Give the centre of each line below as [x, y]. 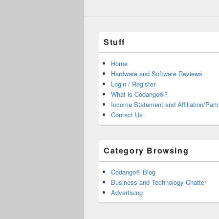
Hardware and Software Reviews [157, 74]
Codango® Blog [133, 172]
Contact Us [127, 115]
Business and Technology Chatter [159, 182]
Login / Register [133, 84]
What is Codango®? [139, 94]
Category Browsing [146, 151]
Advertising [127, 193]
